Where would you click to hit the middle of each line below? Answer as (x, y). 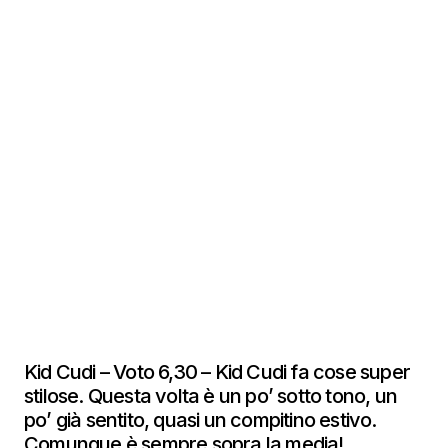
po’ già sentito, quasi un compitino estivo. (200, 420)
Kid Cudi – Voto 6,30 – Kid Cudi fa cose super (217, 372)
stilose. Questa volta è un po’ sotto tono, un (211, 396)
